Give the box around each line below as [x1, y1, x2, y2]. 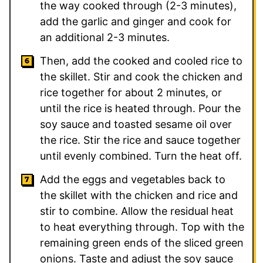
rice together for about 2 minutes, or [40, 86, 222, 99]
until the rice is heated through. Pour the [40, 102, 241, 114]
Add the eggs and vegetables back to [40, 173, 225, 186]
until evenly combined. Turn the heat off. [40, 149, 242, 162]
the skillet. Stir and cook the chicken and [40, 70, 242, 83]
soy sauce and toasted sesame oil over [40, 117, 232, 130]
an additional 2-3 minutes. [40, 31, 170, 43]
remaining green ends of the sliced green [40, 236, 244, 249]
